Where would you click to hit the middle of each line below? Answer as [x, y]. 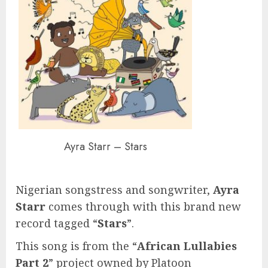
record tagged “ [57, 223]
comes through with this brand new [143, 207]
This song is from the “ [76, 246]
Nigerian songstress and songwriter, [114, 190]
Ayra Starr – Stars [105, 146]
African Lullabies [187, 246]
